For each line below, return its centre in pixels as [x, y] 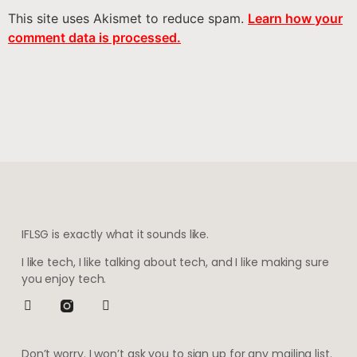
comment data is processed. [94, 37]
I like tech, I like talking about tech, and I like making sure [175, 263]
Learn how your [295, 18]
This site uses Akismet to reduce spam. [128, 18]
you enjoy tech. [64, 279]
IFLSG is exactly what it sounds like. [115, 234]
